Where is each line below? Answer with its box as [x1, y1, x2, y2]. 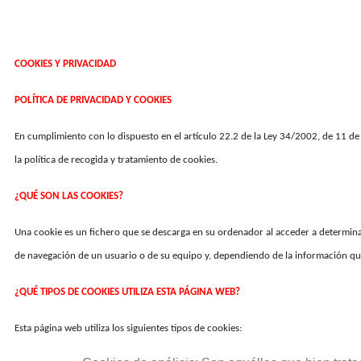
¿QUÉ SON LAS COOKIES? [15, 191, 123, 201]
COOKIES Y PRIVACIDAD [15, 59, 116, 69]
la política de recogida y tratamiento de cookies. [15, 155, 218, 165]
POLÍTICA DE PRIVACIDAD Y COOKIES [15, 95, 172, 106]
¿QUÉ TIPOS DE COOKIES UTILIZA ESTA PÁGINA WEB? [15, 287, 240, 297]
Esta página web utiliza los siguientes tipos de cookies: [15, 323, 242, 334]
